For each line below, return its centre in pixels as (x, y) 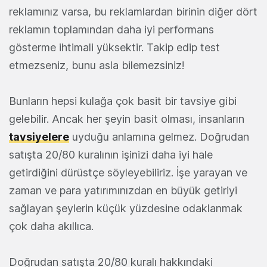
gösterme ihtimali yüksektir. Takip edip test (114, 47)
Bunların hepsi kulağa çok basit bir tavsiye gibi (123, 101)
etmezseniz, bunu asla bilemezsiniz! (97, 65)
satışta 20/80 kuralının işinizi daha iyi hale (111, 154)
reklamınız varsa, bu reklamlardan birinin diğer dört (133, 11)
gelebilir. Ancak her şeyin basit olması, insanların (127, 119)
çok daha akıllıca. (51, 226)
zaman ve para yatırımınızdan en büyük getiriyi (123, 190)
